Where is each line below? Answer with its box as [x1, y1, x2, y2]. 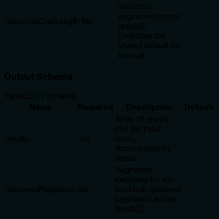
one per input [115, 124, 161, 134]
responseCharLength [5, 16, 79, 26]
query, [115, 133, 136, 144]
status [115, 153, 136, 163]
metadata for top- [115, 175, 177, 185]
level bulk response [115, 184, 182, 195]
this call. [118, 50, 146, 60]
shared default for [118, 40, 181, 50]
